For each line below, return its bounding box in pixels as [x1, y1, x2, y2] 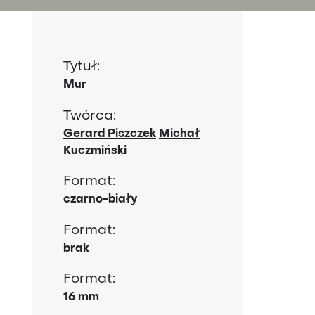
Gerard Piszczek [63, 128, 156, 140]
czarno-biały [63, 194, 137, 206]
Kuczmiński [63, 145, 127, 157]
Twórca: [70, 109, 116, 122]
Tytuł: [70, 60, 100, 73]
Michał [159, 128, 200, 140]
